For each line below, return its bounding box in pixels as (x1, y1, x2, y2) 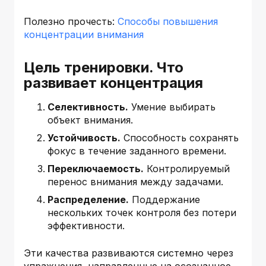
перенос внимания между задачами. (47, 175, 223, 188)
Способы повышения (118, 15, 218, 27)
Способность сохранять (121, 131, 239, 144)
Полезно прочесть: (24, 15, 118, 27)
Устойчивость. (47, 131, 121, 144)
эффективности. (47, 219, 125, 232)
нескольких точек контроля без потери (47, 206, 236, 218)
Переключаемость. (47, 162, 144, 175)
